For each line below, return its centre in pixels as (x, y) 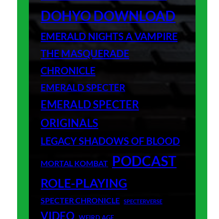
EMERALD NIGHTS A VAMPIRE (109, 36)
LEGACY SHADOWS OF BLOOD (110, 141)
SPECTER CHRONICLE (80, 200)
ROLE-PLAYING (84, 183)
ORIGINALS (70, 123)
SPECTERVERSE (143, 201)
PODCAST (144, 161)
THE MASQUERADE (85, 53)
